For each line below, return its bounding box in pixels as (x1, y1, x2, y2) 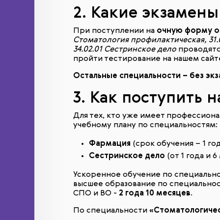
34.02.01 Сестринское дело (73, 46, 176, 54)
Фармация (89, 140, 131, 148)
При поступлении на (73, 27, 157, 35)
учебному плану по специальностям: (73, 121, 218, 129)
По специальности (73, 207, 149, 215)
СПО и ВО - (73, 190, 119, 197)
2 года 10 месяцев (119, 190, 191, 197)
